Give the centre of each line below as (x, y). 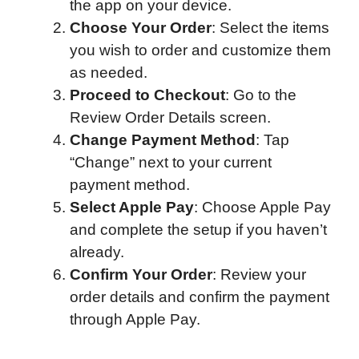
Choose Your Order (141, 28)
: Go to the (261, 95)
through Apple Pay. (135, 320)
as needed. (109, 73)
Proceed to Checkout (147, 95)
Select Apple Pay (132, 208)
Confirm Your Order (141, 275)
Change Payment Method (163, 140)
